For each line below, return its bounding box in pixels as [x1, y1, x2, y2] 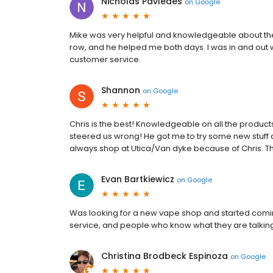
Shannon [101, 84, 140, 96]
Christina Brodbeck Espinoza [101, 250, 228, 262]
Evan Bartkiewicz [101, 173, 174, 185]
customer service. [69, 54, 141, 65]
